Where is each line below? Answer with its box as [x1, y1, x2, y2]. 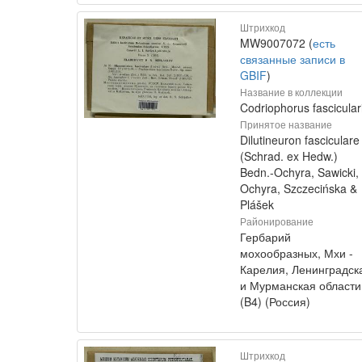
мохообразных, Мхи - [240, 245, 353, 261]
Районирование [240, 214, 314, 228]
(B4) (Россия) [240, 293, 310, 309]
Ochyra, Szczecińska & [240, 180, 357, 196]
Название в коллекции [240, 85, 343, 99]
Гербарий [240, 229, 291, 245]
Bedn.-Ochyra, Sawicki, [240, 164, 359, 180]
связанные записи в [240, 51, 345, 67]
